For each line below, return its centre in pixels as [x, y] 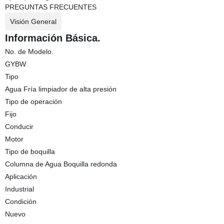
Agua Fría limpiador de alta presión [60, 89]
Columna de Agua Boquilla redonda [61, 164]
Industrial [19, 189]
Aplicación [21, 176]
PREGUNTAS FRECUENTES [50, 7]
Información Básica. [52, 38]
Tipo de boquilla [30, 151]
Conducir [19, 126]
